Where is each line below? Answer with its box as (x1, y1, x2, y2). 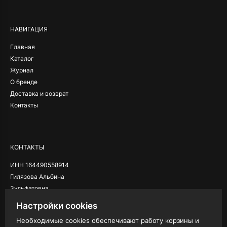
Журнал (10, 66, 33, 74)
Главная (10, 43, 35, 51)
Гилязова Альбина (10, 172, 64, 180)
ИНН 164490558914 (10, 161, 69, 169)
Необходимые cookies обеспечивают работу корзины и (16, 216, 199, 224)
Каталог (10, 54, 34, 62)
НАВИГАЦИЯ (10, 25, 48, 33)
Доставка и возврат (10, 89, 68, 97)
